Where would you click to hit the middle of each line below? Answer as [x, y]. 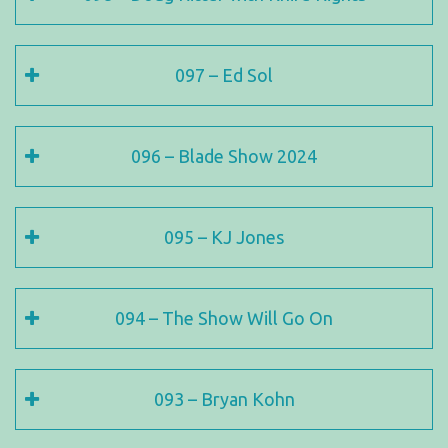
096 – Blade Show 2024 [224, 156]
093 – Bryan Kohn [224, 399]
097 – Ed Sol [224, 75]
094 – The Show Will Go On [224, 318]
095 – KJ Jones [224, 237]
